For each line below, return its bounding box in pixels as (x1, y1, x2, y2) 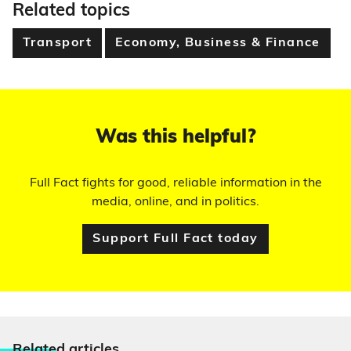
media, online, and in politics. (92, 196, 259, 209)
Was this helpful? (95, 128, 256, 148)
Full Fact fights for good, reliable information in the (29, 177, 322, 190)
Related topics (13, 2, 130, 21)
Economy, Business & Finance (114, 37, 320, 50)
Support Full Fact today (92, 233, 259, 246)
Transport (23, 37, 92, 50)
